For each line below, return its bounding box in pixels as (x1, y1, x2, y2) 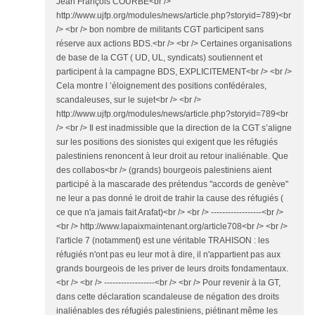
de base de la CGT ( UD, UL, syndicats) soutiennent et (56, 53, 262, 63)
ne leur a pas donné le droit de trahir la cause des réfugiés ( (56, 193, 283, 204)
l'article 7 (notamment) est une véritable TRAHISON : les (56, 236, 269, 246)
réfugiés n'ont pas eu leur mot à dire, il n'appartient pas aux (56, 250, 281, 260)
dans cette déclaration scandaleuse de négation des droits (56, 292, 279, 302)
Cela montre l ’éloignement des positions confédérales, (56, 81, 266, 91)
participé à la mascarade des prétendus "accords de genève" (56, 179, 288, 190)
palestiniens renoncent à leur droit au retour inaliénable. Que (56, 151, 288, 162)
